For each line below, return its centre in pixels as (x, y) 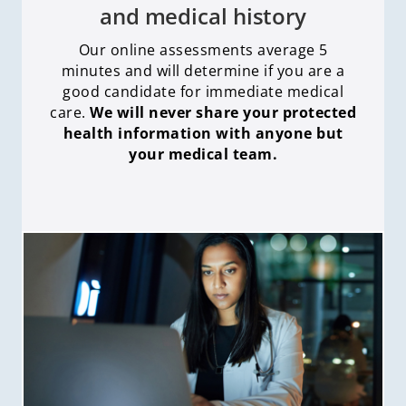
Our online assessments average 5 (203, 49)
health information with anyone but (203, 133)
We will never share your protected (223, 112)
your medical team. (203, 154)
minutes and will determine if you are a (203, 70)
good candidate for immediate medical (203, 91)
